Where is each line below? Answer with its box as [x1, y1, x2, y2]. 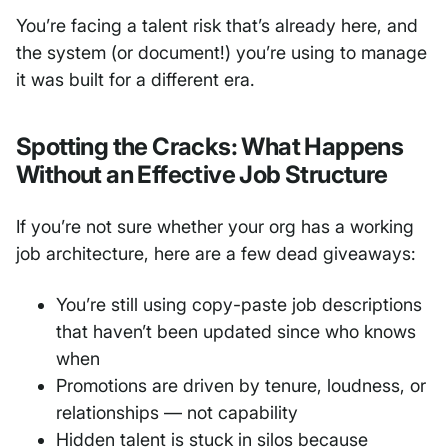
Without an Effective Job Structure [16, 160, 388, 190]
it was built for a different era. [16, 69, 255, 91]
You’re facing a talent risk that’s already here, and [16, 15, 418, 37]
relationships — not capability [56, 402, 298, 424]
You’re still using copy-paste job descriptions [56, 294, 422, 316]
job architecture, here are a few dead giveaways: [16, 243, 416, 265]
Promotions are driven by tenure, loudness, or [56, 375, 426, 397]
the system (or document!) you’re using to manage [16, 42, 427, 64]
